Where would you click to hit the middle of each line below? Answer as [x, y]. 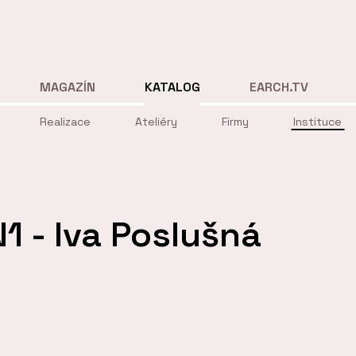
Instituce [317, 122]
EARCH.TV [279, 87]
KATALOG [173, 87]
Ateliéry [156, 122]
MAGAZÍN [68, 87]
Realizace [65, 122]
